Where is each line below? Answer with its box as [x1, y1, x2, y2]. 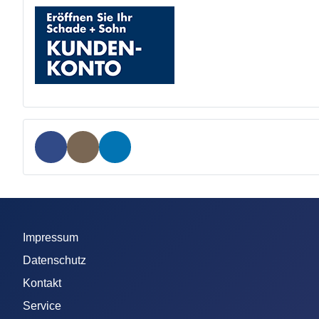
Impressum [23, 231, 78, 244]
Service [23, 300, 61, 313]
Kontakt [23, 277, 61, 290]
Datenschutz [23, 254, 86, 267]
